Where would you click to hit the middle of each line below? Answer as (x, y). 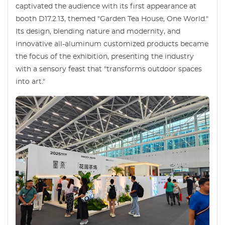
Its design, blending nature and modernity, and (98, 31)
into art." (30, 82)
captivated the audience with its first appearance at (106, 6)
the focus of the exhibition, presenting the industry (105, 57)
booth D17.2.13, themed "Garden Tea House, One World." (112, 19)
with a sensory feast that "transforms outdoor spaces (109, 69)
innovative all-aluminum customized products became (112, 44)
